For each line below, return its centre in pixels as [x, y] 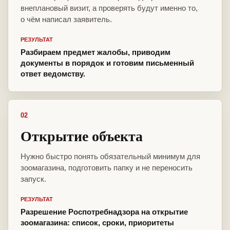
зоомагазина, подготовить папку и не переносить [107, 168]
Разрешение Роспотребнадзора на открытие [104, 212]
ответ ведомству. [53, 74]
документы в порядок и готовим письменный [107, 63]
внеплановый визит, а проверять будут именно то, [109, 8]
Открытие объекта [82, 136]
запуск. [33, 179]
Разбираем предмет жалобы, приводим [95, 52]
